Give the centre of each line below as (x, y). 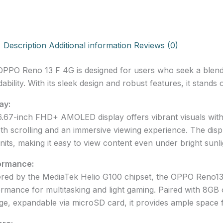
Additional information (90, 46)
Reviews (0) (156, 46)
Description (25, 46)
